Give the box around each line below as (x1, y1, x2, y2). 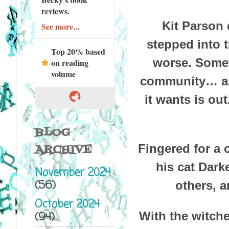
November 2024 (34, 165, 111, 182)
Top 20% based (51, 45, 105, 57)
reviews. (41, 5, 70, 17)
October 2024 (34, 196, 100, 213)
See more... (41, 20, 79, 32)
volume (51, 67, 76, 80)
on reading (51, 56, 88, 68)
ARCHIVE (34, 141, 92, 158)
